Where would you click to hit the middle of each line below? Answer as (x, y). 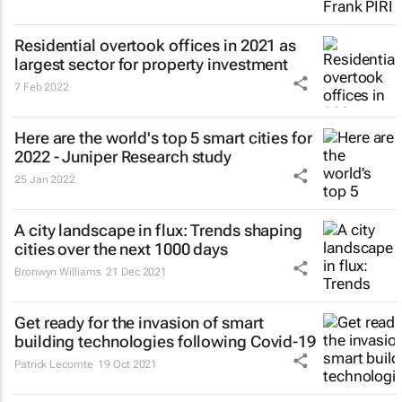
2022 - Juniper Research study (123, 156)
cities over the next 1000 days (121, 249)
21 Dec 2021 (137, 271)
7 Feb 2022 (42, 87)
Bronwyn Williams (58, 271)
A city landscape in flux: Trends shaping (158, 230)
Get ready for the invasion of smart (139, 322)
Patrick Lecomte (54, 364)
